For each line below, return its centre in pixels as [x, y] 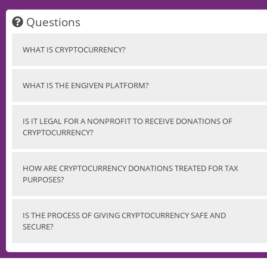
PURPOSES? [44, 179]
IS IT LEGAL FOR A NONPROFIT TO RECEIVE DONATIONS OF [128, 121]
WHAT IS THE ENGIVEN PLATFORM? [86, 85]
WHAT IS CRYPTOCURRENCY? [74, 49]
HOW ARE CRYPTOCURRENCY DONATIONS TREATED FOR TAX [131, 168]
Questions [52, 21]
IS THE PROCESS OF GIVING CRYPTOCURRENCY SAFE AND [124, 215]
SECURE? [38, 226]
